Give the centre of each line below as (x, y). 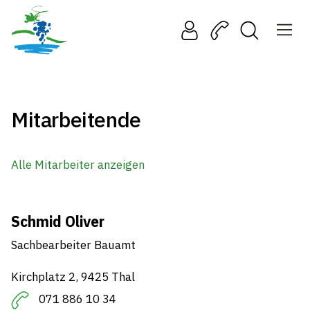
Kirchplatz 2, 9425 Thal (73, 276)
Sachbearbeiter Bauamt (73, 245)
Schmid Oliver (58, 221)
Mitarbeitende (76, 119)
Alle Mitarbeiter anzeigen (78, 164)
